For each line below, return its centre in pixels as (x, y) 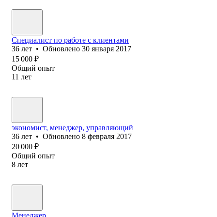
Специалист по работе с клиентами (70, 40)
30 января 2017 (107, 48)
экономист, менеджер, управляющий (72, 127)
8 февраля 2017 (107, 136)
